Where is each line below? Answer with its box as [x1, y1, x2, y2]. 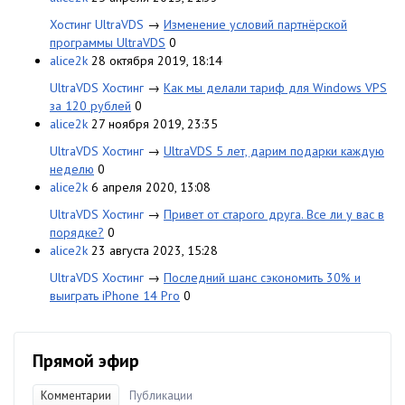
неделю [50, 160, 94, 177]
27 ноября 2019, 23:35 [91, 115, 218, 132]
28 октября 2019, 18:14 [91, 52, 222, 69]
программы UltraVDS [50, 33, 165, 51]
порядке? [50, 223, 104, 240]
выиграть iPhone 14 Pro [50, 287, 180, 304]
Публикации [129, 387, 193, 403]
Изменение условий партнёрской [164, 15, 347, 33]
